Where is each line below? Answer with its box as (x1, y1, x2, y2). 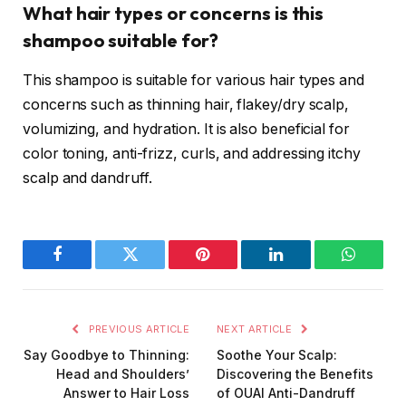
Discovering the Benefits (217, 366, 373, 382)
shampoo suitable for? (23, 28, 219, 52)
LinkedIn (274, 259, 334, 276)
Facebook (55, 259, 120, 276)
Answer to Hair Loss (63, 385, 189, 401)
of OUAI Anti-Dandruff (217, 385, 355, 401)
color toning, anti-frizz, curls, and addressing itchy (23, 145, 361, 163)
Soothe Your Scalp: (217, 347, 337, 363)
